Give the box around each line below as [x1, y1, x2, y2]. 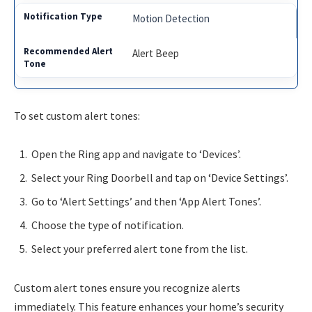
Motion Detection [132, 12, 210, 26]
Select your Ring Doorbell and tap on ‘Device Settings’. [31, 171, 288, 185]
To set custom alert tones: [14, 108, 140, 123]
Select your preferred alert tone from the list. [31, 242, 248, 256]
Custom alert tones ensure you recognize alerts [14, 281, 240, 295]
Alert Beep [132, 47, 180, 61]
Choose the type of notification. [31, 218, 184, 233]
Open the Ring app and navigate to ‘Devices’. [31, 147, 241, 162]
